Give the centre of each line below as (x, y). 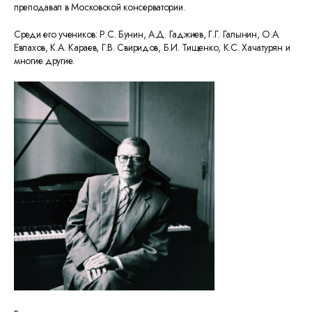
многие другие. (45, 61)
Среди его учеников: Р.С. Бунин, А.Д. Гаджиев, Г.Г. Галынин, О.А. (147, 34)
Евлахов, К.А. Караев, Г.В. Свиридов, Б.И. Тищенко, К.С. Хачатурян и (152, 47)
